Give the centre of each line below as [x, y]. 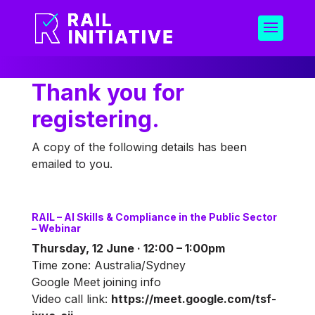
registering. [95, 119]
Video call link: [71, 299]
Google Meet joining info [96, 282]
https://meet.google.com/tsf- [193, 299]
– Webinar [56, 228]
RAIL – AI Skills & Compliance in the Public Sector [154, 217]
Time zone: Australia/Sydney [108, 265]
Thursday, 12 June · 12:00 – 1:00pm [128, 248]
